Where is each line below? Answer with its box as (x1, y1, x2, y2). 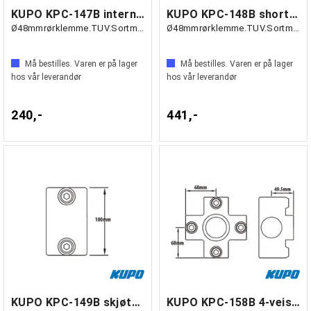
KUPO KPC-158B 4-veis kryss (292, 296, 300, 309)
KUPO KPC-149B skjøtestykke (131, 296, 140, 309)
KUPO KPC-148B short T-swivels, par (289, 8, 298, 21)
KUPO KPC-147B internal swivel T (136, 8, 144, 21)
